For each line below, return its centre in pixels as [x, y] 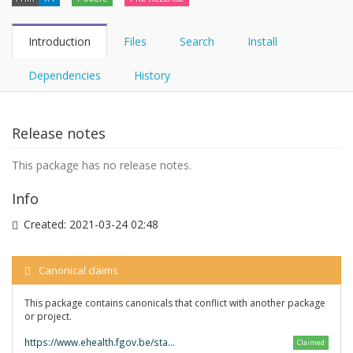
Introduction [59, 41]
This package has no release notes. [102, 165]
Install [262, 41]
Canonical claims [78, 270]
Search [197, 41]
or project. [48, 316]
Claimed [311, 342]
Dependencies [65, 75]
